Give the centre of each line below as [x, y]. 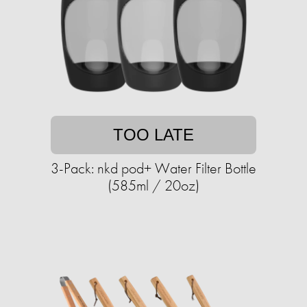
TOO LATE [153, 135]
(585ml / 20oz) [153, 186]
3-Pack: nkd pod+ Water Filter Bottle [153, 169]
